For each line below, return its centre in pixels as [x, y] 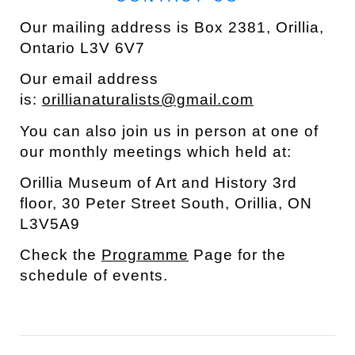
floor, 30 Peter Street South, [127, 203]
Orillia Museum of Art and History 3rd [158, 182]
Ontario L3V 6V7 [82, 48]
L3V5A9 [50, 223]
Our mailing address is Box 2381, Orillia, [172, 28]
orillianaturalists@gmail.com [147, 100]
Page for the [237, 254]
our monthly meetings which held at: [155, 151]
